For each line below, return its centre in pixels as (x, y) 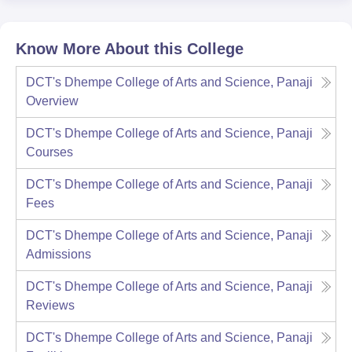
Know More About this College (130, 48)
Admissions (59, 254)
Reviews (50, 305)
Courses (49, 152)
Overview (52, 101)
